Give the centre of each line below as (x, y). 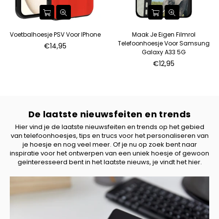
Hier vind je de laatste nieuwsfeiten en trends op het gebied (109, 127)
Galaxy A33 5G (164, 52)
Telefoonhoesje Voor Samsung (164, 43)
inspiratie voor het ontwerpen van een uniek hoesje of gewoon (109, 153)
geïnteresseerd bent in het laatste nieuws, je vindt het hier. (109, 162)
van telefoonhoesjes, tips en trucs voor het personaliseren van (109, 135)
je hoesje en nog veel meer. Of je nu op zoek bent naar (109, 144)
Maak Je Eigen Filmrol (164, 34)
